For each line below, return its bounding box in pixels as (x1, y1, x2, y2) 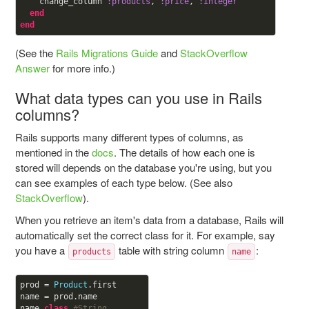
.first (87, 280, 117, 290)
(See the (14, 46, 56, 60)
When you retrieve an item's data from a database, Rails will (14, 212, 283, 227)
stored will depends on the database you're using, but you (14, 160, 272, 175)
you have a (14, 243, 68, 257)
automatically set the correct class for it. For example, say (14, 228, 275, 242)
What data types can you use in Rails (14, 87, 262, 108)
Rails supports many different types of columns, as (14, 130, 243, 144)
